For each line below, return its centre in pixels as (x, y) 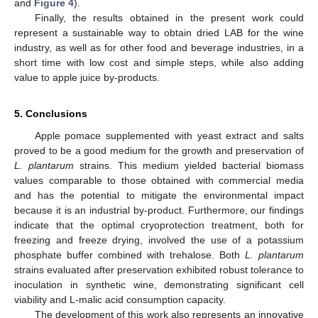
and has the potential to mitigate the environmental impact (159, 196)
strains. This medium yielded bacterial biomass (189, 166)
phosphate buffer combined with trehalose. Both (130, 255)
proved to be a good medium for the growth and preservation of (159, 151)
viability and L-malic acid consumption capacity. (120, 300)
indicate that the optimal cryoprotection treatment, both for (159, 225)
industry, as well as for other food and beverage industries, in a (159, 48)
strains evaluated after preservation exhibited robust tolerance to (159, 270)
